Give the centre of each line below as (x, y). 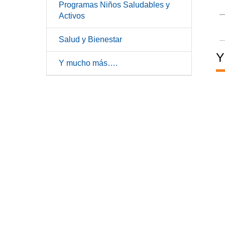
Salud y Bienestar (90, 39)
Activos (72, 16)
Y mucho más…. (88, 63)
